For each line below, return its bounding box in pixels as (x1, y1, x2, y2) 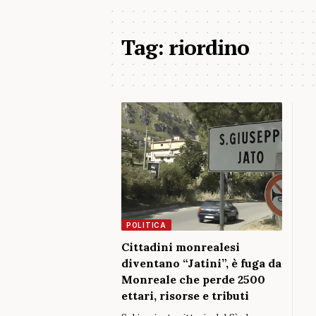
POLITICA (126, 221, 166, 229)
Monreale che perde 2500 (121, 272, 265, 286)
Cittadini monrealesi (121, 240, 240, 254)
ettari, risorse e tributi (121, 288, 249, 303)
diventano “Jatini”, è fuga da (121, 256, 281, 270)
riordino (169, 33, 250, 61)
